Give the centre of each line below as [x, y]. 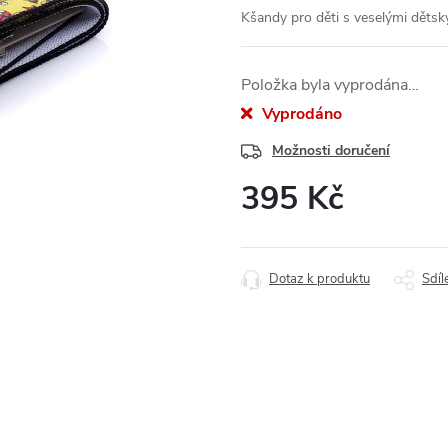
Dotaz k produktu [319, 279]
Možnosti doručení [331, 150]
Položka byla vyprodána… [330, 85]
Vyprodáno [300, 114]
